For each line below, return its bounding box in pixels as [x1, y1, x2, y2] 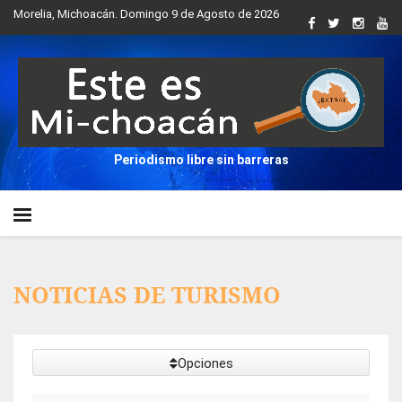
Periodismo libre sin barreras [113, 153, 289, 167]
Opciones [177, 355, 233, 371]
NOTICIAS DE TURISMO [13, 279, 281, 310]
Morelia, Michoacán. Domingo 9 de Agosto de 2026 [13, 7, 279, 21]
